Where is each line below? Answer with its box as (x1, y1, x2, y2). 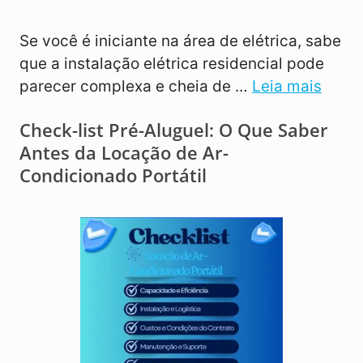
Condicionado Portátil (19, 163, 207, 188)
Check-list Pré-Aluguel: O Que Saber (19, 117, 328, 143)
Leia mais (252, 77, 322, 96)
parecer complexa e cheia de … (19, 77, 252, 96)
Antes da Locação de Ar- (19, 140, 228, 165)
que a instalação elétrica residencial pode (19, 54, 324, 74)
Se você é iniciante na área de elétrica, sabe (19, 32, 341, 51)
